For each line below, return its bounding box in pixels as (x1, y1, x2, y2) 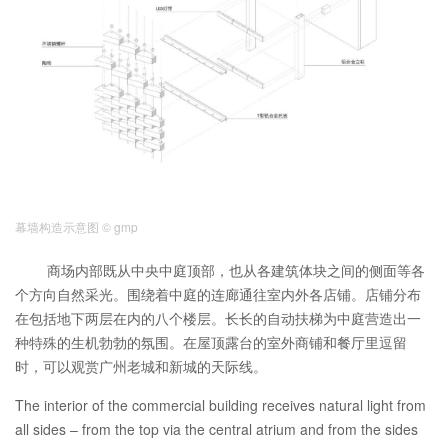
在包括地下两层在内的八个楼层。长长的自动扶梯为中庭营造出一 (15, 308, 421, 329)
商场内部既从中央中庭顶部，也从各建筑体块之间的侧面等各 (47, 260, 425, 281)
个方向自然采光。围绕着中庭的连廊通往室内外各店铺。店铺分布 (15, 284, 421, 305)
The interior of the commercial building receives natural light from (15, 395, 426, 416)
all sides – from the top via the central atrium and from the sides (15, 419, 418, 440)
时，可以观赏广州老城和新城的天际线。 (15, 356, 267, 377)
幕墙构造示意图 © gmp (15, 218, 138, 236)
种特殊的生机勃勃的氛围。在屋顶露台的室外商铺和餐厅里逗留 (15, 332, 407, 353)
